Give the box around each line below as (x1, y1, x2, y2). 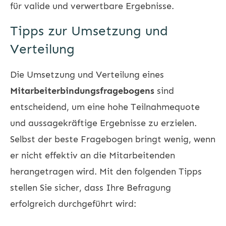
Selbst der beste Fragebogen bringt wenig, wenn (10, 133, 215, 145)
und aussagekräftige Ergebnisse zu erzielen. (10, 117, 197, 129)
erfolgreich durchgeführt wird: (10, 198, 136, 209)
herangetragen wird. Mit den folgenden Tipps (10, 165, 202, 177)
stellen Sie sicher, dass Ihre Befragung (10, 182, 171, 193)
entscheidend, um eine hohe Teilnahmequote (10, 101, 200, 112)
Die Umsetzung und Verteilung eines (10, 69, 164, 80)
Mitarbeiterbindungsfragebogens (10, 85, 154, 96)
